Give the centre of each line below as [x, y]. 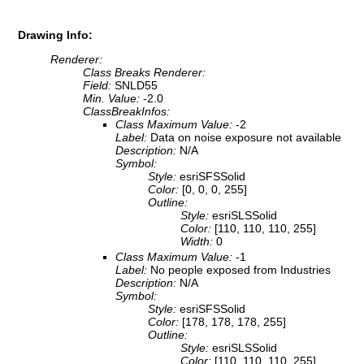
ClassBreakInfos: [126, 112]
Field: [99, 86]
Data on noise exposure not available [246, 138]
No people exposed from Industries [240, 270]
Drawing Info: [55, 35]
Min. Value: [113, 99]
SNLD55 [136, 86]
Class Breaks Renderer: [144, 73]
